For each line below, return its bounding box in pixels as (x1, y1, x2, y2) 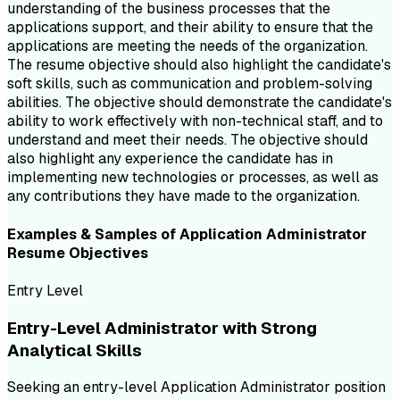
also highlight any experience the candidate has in (7, 149, 333, 169)
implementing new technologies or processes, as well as (7, 168, 379, 187)
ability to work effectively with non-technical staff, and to (7, 112, 383, 131)
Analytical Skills (7, 338, 142, 362)
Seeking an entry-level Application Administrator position (7, 378, 386, 397)
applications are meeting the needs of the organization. (7, 37, 368, 56)
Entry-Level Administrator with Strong (7, 316, 317, 339)
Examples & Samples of (7, 224, 179, 244)
